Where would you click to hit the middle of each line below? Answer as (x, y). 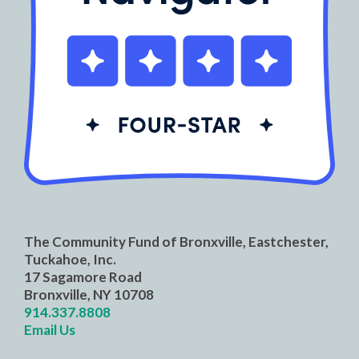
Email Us (50, 330)
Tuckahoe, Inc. (70, 260)
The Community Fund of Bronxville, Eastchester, (176, 242)
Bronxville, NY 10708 (89, 295)
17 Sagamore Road (83, 277)
